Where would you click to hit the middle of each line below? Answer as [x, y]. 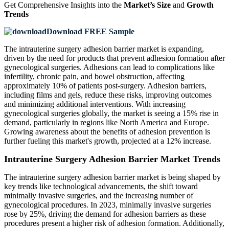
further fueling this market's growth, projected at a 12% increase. [108, 141]
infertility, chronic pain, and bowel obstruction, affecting [94, 77]
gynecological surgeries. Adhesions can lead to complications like [109, 67]
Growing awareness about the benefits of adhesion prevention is [107, 132]
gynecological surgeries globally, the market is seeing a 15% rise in [111, 113]
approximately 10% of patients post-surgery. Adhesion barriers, [105, 86]
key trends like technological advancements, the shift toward [101, 187]
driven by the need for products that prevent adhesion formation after [114, 58]
